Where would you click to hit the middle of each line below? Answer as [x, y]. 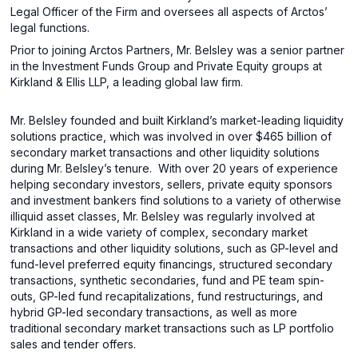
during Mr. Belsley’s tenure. [82, 168]
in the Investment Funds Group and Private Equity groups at [167, 66]
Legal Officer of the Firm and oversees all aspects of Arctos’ [169, 12]
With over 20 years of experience [249, 168]
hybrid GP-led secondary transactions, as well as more [154, 312]
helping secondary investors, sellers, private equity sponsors [172, 184]
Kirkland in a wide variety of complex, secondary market [159, 232]
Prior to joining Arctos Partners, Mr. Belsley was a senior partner [178, 50]
